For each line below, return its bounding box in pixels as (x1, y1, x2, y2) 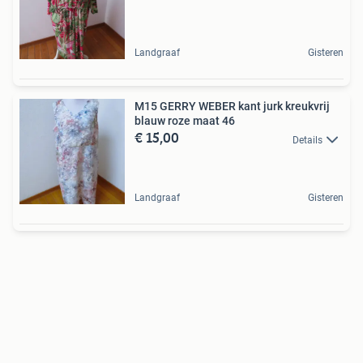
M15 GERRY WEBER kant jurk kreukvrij (135, 100, 330, 113)
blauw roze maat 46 (135, 114, 235, 128)
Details (293, 134, 322, 146)
